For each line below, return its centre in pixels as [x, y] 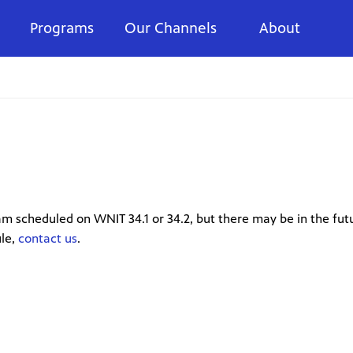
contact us [48, 238]
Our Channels [171, 28]
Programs [61, 28]
